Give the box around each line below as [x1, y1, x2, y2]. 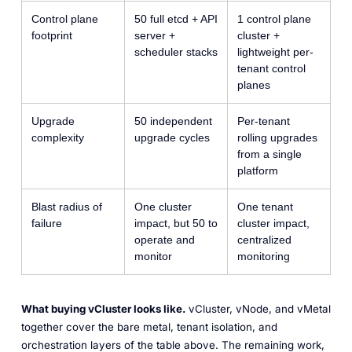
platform [236, 164, 278, 178]
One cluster [134, 200, 192, 214]
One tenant [236, 200, 293, 214]
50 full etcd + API [134, 13, 218, 26]
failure [31, 217, 62, 230]
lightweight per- [236, 46, 313, 59]
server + [134, 29, 175, 42]
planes [236, 79, 270, 92]
